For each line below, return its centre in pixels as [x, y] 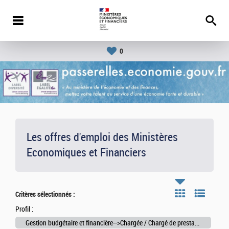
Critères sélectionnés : [45, 194]
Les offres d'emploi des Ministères [102, 138]
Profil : [24, 210]
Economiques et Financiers [86, 153]
